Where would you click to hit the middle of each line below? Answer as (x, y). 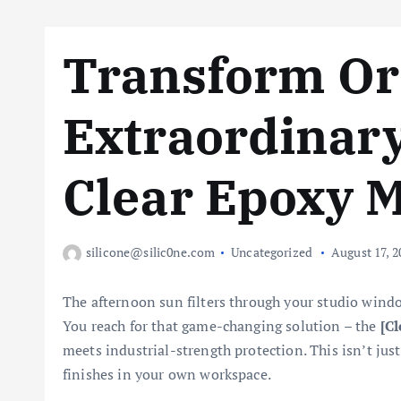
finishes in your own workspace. (167, 374)
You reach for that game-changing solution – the (222, 326)
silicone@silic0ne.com (151, 252)
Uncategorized (272, 252)
